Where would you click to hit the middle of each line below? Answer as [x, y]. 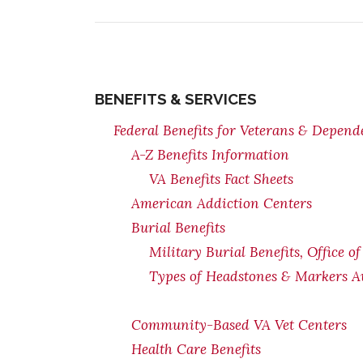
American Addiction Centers [222, 203]
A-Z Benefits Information [210, 155]
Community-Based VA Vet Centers [239, 325]
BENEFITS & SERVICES [176, 99]
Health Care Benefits [196, 349]
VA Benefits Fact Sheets [221, 179]
